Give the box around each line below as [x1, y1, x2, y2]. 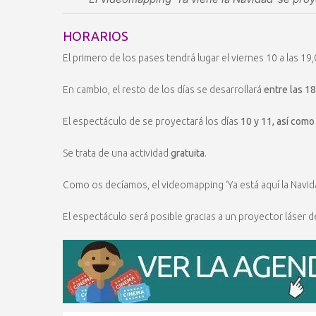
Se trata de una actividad [63, 147, 171, 159]
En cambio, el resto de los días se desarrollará [63, 83, 262, 95]
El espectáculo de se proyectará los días [63, 115, 238, 127]
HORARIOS [63, 28, 128, 43]
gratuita [171, 147, 205, 159]
